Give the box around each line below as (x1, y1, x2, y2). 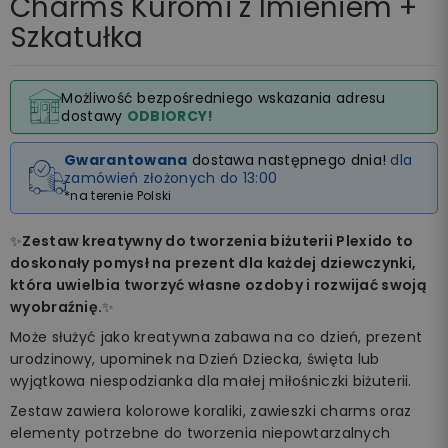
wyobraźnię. (10, 296, 103, 317)
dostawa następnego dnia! (187, 149, 391, 170)
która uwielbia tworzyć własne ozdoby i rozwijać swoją (10, 274, 426, 295)
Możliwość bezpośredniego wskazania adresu (61, 87, 386, 108)
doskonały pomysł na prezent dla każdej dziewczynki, (10, 252, 417, 273)
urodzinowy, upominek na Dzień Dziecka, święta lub (10, 348, 380, 369)
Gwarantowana (64, 149, 188, 170)
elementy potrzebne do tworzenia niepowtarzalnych (10, 422, 391, 443)
